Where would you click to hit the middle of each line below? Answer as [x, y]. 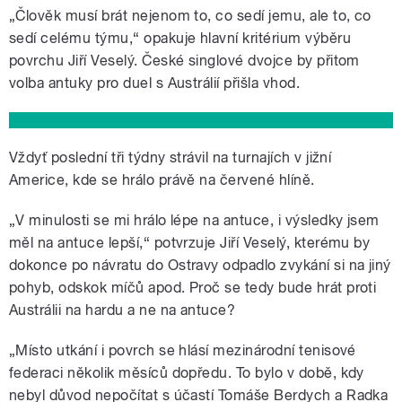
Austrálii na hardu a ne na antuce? [122, 310]
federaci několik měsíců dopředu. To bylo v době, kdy [187, 373]
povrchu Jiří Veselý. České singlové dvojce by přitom [184, 61]
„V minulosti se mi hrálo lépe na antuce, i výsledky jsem [194, 221]
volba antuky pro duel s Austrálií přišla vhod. [155, 83]
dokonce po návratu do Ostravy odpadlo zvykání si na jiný [200, 266]
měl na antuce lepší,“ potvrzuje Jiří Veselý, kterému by [190, 243]
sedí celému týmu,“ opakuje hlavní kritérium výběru [180, 39]
